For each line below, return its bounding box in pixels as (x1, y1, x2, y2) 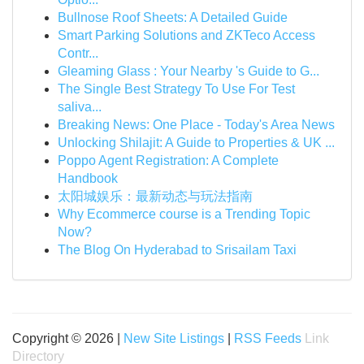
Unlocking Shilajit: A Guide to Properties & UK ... (58, 136, 335, 149)
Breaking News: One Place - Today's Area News (58, 118, 335, 132)
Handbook (58, 171, 118, 185)
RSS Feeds (234, 331, 301, 345)
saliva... (58, 100, 102, 114)
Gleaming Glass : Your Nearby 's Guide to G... (58, 64, 319, 78)
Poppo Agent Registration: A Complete (58, 154, 279, 167)
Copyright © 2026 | (12, 331, 123, 345)
